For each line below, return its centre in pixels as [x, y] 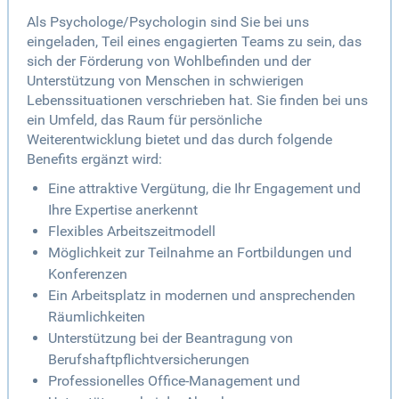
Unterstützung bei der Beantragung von [171, 338]
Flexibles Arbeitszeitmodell [132, 232]
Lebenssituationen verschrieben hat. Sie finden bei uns [197, 101]
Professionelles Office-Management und [174, 381]
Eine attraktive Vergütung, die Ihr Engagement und [204, 189]
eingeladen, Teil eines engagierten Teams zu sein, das [194, 42]
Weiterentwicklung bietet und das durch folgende [179, 140]
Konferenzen [88, 274]
